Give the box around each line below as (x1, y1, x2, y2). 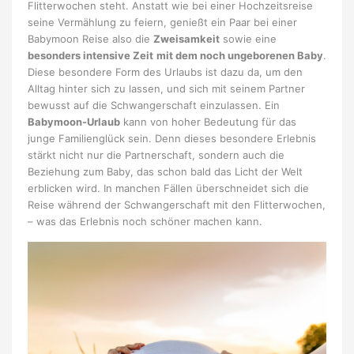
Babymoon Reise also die (28, 32, 153, 46)
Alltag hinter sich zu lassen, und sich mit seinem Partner (28, 82, 305, 96)
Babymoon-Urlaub (28, 115, 120, 129)
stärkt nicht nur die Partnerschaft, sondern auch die (28, 149, 284, 162)
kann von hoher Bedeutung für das (120, 115, 296, 129)
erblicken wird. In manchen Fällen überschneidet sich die (28, 182, 309, 195)
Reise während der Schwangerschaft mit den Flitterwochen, (28, 198, 326, 212)
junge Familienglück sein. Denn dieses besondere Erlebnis (28, 132, 316, 145)
